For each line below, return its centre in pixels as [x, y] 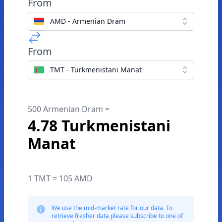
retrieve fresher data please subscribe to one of [117, 216]
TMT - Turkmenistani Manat [96, 70]
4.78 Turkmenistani [99, 126]
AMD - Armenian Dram [88, 21]
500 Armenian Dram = [69, 109]
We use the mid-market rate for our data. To [112, 208]
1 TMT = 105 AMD [60, 178]
